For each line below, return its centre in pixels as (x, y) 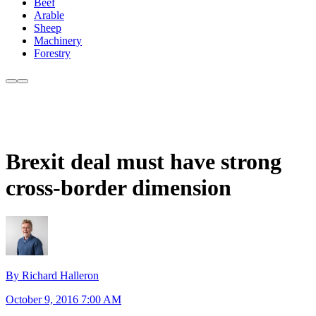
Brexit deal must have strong (144, 161)
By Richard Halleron (52, 275)
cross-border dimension (119, 187)
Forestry (52, 54)
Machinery (58, 41)
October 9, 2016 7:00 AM (63, 299)
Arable (49, 16)
